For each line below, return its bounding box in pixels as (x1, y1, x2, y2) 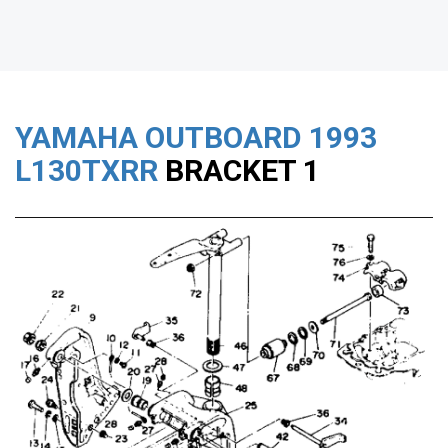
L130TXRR (15, 153, 158, 189)
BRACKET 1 (158, 153, 320, 189)
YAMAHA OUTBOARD (15, 120, 302, 156)
